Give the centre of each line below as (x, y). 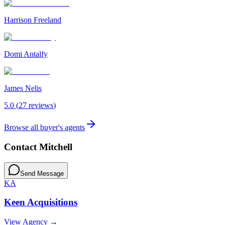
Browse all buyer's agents (44, 128)
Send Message (42, 173)
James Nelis (23, 88)
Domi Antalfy (26, 54)
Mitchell (56, 147)
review (38, 105)
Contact (22, 147)
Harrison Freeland (33, 20)
